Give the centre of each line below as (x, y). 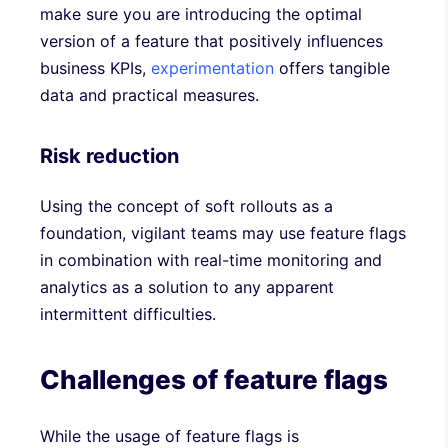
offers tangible (332, 67)
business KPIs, (95, 67)
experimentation (212, 67)
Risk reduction (109, 155)
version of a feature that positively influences (211, 40)
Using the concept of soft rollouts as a (186, 205)
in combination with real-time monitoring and (211, 259)
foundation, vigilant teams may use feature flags (223, 232)
